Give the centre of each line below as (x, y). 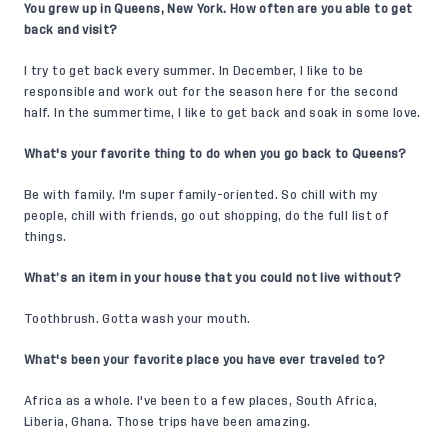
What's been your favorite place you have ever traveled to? (204, 359)
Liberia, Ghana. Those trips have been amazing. (167, 421)
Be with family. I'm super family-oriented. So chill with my (201, 194)
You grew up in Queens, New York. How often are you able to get (218, 8)
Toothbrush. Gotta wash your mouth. (137, 318)
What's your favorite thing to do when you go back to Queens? (215, 153)
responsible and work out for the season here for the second (211, 91)
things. (45, 236)
